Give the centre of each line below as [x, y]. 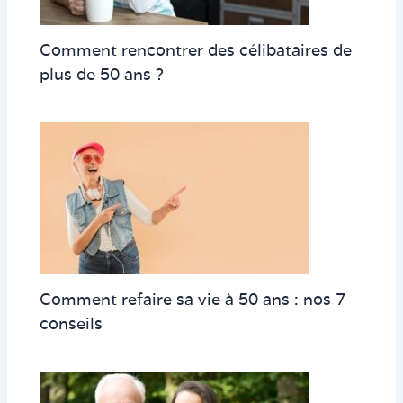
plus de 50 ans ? [102, 74]
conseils [72, 323]
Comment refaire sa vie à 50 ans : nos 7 [193, 299]
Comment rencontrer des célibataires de [196, 50]
